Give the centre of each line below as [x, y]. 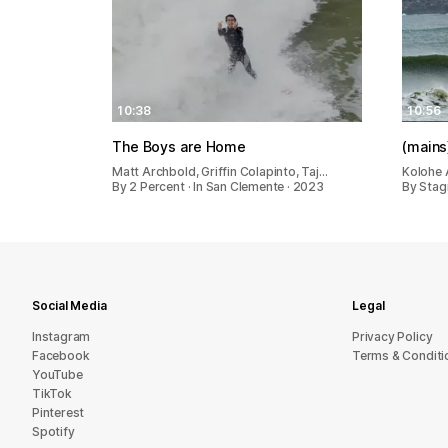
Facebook [61, 355]
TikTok [52, 393]
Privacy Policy [392, 336]
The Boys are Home [179, 146]
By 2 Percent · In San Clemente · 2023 [218, 186]
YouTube [57, 374]
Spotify [53, 431]
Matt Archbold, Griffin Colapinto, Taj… [220, 171]
